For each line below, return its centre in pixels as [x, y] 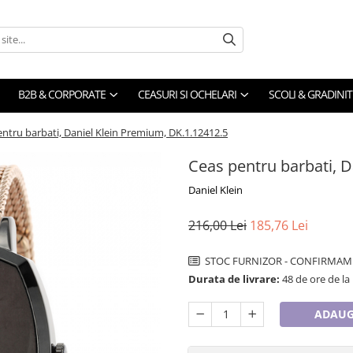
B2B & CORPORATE [62, 94]
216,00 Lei [217, 225]
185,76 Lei [279, 225]
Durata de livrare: [234, 279]
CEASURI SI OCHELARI [187, 94]
